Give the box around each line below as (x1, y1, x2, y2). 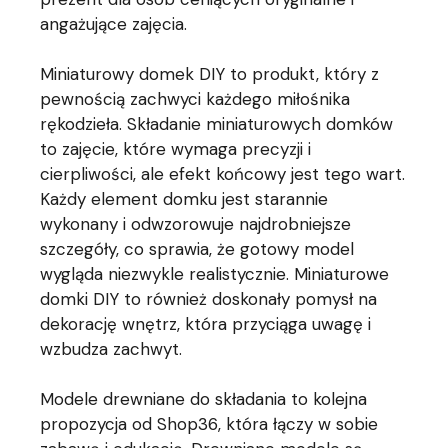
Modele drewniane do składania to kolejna (40, 388, 368, 410)
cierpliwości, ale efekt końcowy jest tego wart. (40, 163, 406, 185)
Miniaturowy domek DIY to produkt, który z (40, 63, 380, 85)
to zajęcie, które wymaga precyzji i (40, 138, 312, 160)
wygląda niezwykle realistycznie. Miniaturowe (40, 263, 390, 285)
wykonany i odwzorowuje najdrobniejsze (40, 213, 352, 235)
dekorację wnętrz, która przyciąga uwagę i (40, 313, 372, 335)
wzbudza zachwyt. (40, 338, 183, 360)
